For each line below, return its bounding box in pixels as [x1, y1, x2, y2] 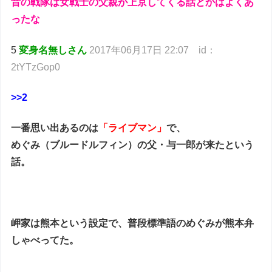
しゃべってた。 [11, 235, 80, 246]
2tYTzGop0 [11, 61, 61, 72]
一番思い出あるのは [11, 123, 99, 134]
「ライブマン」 [98, 123, 167, 134]
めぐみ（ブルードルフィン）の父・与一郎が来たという [11, 140, 254, 151]
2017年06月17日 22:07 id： [89, 44, 217, 55]
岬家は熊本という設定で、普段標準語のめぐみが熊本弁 [11, 218, 254, 229]
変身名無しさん [19, 44, 87, 55]
